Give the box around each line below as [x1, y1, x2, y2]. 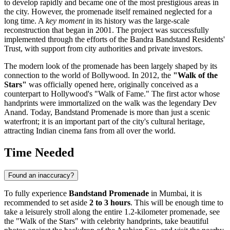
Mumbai [159, 189, 186, 198]
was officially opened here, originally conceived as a [27, 80, 198, 89]
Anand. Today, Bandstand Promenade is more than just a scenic [4, 108, 210, 117]
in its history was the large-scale [85, 16, 189, 26]
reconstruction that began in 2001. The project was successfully [4, 26, 209, 35]
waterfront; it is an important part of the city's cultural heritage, [4, 117, 205, 126]
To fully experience [4, 189, 69, 198]
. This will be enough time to [130, 198, 223, 207]
